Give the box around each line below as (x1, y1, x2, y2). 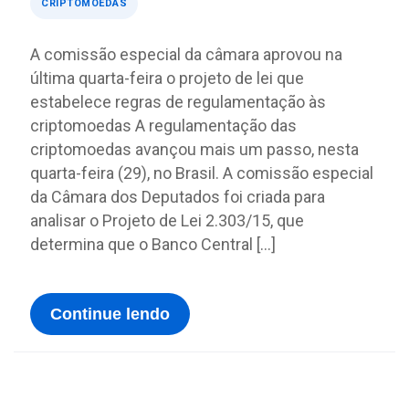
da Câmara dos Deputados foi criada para (30, 187, 325, 206)
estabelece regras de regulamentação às (30, 92, 326, 111)
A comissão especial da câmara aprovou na (30, 45, 342, 64)
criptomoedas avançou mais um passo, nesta (30, 140, 359, 159)
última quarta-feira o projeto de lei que (30, 68, 304, 88)
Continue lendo (50, 305, 170, 323)
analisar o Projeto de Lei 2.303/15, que (30, 211, 304, 230)
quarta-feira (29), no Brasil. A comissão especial (30, 163, 373, 183)
